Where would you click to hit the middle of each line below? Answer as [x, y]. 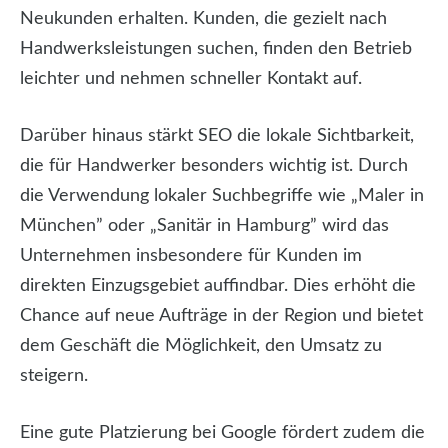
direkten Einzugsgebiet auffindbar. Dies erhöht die [218, 286]
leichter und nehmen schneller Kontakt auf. [191, 79]
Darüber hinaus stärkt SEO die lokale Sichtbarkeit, [217, 136]
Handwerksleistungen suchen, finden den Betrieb [216, 49]
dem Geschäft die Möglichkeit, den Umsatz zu [201, 346]
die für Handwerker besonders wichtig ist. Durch [214, 166]
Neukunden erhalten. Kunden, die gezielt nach [203, 19]
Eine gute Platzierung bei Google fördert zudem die [222, 433]
